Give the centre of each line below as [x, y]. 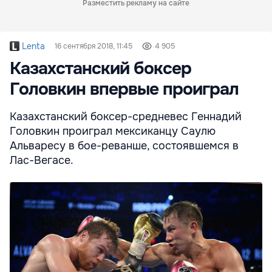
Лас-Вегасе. [42, 160]
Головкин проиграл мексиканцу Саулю [113, 131]
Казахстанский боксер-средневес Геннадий [126, 116]
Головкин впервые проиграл [124, 89]
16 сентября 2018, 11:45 [93, 46]
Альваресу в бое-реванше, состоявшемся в [124, 145]
